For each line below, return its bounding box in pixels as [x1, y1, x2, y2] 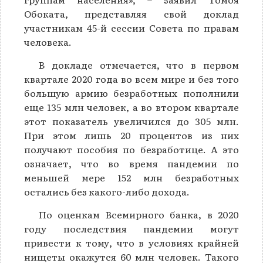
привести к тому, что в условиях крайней [24, 235, 239, 250]
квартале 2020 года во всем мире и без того [24, 72, 239, 86]
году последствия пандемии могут [24, 221, 239, 236]
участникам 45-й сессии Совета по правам [24, 21, 239, 35]
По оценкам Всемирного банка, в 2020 [39, 207, 239, 222]
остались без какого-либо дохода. [24, 184, 190, 199]
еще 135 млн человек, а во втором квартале [24, 100, 239, 114]
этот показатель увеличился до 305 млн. [24, 114, 239, 129]
